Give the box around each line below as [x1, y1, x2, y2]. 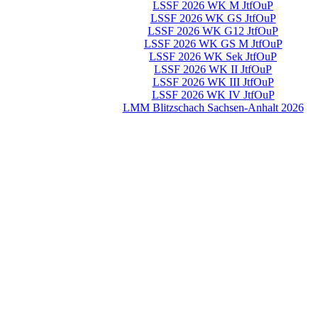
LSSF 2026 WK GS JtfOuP [150, 12, 276, 25]
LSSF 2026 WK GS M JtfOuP [143, 38, 283, 50]
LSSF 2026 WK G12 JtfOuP [148, 25, 278, 38]
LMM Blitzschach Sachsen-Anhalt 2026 [122, 102, 304, 114]
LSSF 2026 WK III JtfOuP [152, 76, 274, 89]
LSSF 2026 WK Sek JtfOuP [149, 50, 277, 63]
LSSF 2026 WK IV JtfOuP [151, 89, 275, 102]
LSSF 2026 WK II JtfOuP [154, 63, 272, 76]
